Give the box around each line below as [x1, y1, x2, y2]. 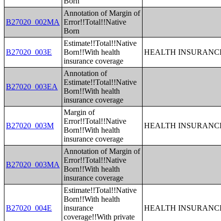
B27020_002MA [6, 18, 60, 26]
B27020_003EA [6, 82, 58, 91]
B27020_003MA [6, 160, 60, 169]
